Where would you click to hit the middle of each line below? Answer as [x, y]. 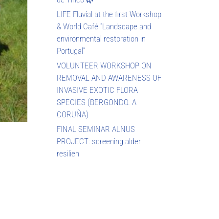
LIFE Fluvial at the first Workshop [109, 14]
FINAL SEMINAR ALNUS [96, 129]
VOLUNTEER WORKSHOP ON [104, 66]
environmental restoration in [101, 39]
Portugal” [71, 51]
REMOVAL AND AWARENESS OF [109, 78]
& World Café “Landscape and [104, 27]
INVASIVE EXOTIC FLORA [97, 90]
